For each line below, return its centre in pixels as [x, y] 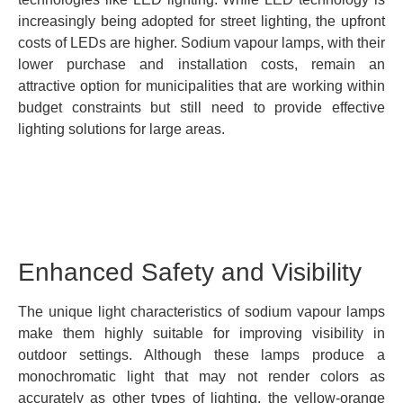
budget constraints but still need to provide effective [201, 108]
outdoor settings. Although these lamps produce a [201, 354]
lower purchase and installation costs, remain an [201, 65]
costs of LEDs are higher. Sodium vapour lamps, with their [201, 43]
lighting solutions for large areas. [121, 130]
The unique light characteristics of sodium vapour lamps [201, 311]
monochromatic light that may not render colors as [201, 376]
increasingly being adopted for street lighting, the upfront [201, 22]
